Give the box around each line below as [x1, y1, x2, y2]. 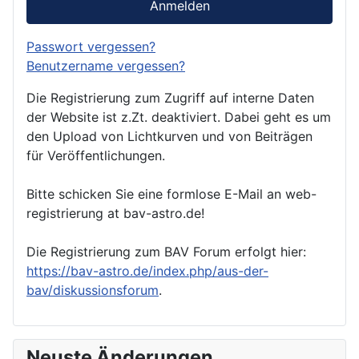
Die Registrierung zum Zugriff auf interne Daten [26, 89, 314, 106]
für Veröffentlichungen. [26, 147, 165, 163]
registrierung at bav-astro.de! [26, 204, 204, 221]
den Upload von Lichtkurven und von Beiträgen [26, 127, 313, 144]
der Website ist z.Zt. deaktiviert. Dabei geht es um [26, 108, 331, 125]
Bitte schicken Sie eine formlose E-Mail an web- [26, 185, 317, 202]
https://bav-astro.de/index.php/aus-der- [26, 262, 268, 279]
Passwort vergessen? [26, 38, 155, 54]
